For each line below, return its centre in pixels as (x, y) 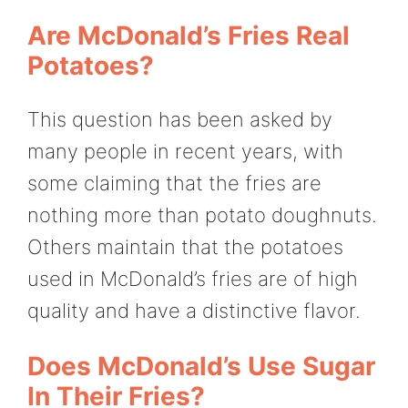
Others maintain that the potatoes (185, 247)
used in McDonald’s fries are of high (193, 279)
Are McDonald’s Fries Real (189, 36)
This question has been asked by (180, 120)
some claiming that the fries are (174, 184)
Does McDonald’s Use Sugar (201, 366)
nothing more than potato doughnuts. (202, 215)
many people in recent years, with (185, 152)
